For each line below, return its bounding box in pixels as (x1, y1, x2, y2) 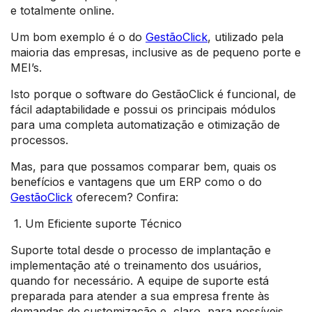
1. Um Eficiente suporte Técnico (10, 216, 182, 231)
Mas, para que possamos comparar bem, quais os (10, 159, 276, 173)
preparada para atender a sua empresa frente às (10, 288, 270, 303)
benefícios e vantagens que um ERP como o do (10, 174, 262, 189)
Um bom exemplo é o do (10, 29, 146, 44)
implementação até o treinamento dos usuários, (10, 258, 262, 272)
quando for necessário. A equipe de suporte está (10, 273, 269, 288)
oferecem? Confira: (72, 189, 178, 204)
